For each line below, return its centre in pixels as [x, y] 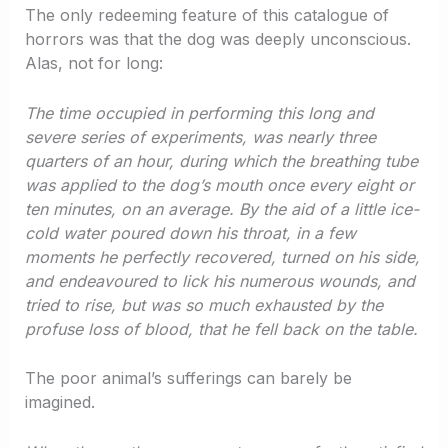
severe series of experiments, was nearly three [200, 136]
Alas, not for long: [93, 63]
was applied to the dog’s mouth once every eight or [219, 184]
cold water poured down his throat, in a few [190, 232]
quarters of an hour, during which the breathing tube [221, 160]
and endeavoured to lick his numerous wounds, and [219, 280]
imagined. [59, 402]
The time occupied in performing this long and [199, 112]
